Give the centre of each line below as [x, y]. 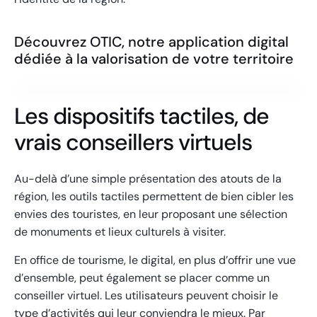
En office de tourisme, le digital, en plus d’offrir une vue [155, 260]
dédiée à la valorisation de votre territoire [154, 58]
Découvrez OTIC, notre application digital [151, 41]
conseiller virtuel [57, 295]
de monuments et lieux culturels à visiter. [120, 231]
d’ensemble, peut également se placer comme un [142, 277]
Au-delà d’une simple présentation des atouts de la [148, 178]
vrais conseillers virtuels [133, 142]
